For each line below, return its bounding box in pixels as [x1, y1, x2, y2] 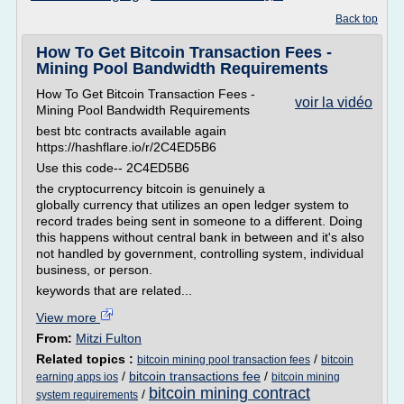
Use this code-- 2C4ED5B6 [36, 161, 189, 175]
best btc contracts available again [36, 124, 226, 138]
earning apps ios [36, 371, 118, 383]
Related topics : [36, 352, 137, 366]
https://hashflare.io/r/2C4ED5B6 [36, 140, 216, 154]
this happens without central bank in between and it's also [36, 230, 364, 244]
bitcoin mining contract [149, 384, 310, 402]
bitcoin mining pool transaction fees [137, 353, 310, 366]
